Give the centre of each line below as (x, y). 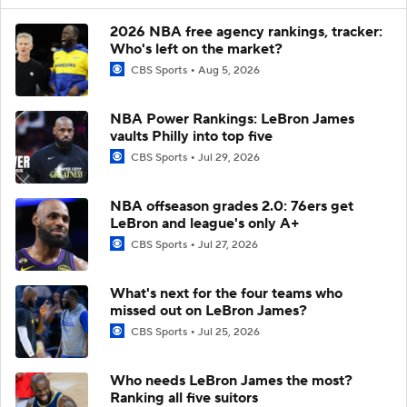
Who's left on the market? (196, 49)
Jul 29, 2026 (229, 157)
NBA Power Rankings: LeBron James (232, 119)
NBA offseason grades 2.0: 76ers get (232, 206)
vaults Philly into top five (191, 136)
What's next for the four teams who (226, 293)
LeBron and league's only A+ (205, 223)
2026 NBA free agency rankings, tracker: (246, 31)
